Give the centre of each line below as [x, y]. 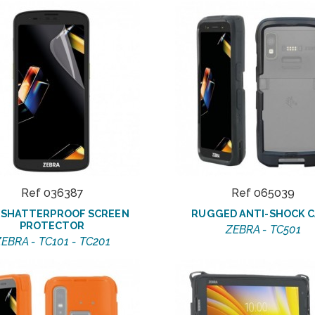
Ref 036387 [52, 193]
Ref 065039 [263, 193]
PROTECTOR [52, 226]
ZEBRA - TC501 [263, 230]
